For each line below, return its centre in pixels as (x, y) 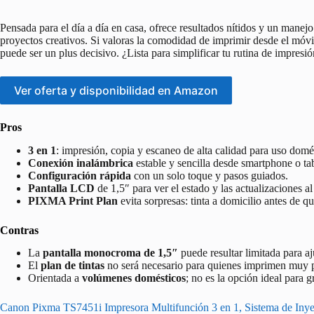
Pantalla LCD (61, 188)
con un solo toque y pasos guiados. (210, 175)
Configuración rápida (80, 175)
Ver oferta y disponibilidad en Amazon (116, 90)
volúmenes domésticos (134, 278)
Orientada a (55, 278)
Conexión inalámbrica (81, 163)
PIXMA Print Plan (73, 200)
